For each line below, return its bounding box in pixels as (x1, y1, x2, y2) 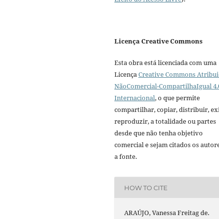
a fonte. (114, 152, 137, 161)
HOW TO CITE (124, 183, 168, 192)
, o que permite (155, 93, 200, 103)
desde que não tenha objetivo (114, 129, 203, 138)
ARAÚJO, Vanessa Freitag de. (124, 208, 210, 218)
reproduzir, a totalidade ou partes (114, 117, 216, 126)
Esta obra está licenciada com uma (114, 58, 217, 67)
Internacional (114, 93, 155, 103)
